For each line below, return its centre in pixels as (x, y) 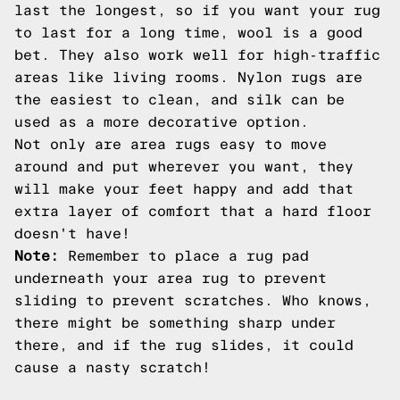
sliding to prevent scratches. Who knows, (193, 300)
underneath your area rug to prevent (171, 278)
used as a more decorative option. (162, 122)
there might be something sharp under (175, 323)
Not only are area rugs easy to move (171, 144)
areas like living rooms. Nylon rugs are (188, 77)
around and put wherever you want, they (184, 167)
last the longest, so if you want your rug (197, 10)
